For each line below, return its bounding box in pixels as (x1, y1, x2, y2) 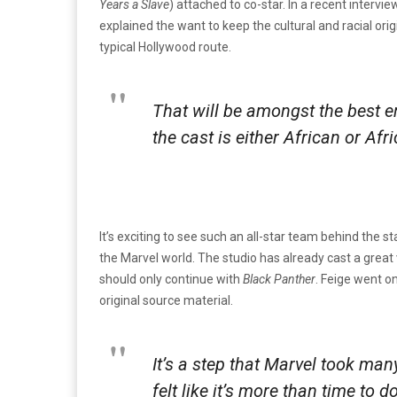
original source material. (99, 292, 233, 307)
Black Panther (243, 271, 315, 286)
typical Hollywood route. (99, 39, 231, 54)
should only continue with (99, 271, 243, 286)
